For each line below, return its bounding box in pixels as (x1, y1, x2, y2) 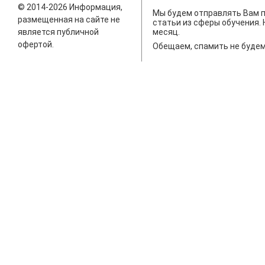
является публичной (18, 27, 99, 37)
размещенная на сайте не (18, 15, 120, 25)
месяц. (152, 27, 180, 37)
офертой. (18, 40, 54, 50)
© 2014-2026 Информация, (18, 2, 122, 12)
